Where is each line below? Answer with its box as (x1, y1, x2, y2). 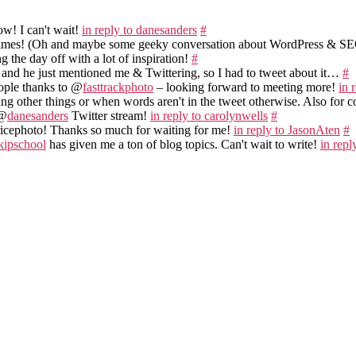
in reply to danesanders (82, 22, 197, 37)
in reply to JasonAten (234, 122, 340, 137)
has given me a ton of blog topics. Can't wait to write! (46, 137, 320, 151)
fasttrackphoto (83, 79, 153, 94)
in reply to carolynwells (150, 108, 268, 122)
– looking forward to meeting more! (153, 79, 339, 94)
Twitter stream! (68, 108, 150, 122)
